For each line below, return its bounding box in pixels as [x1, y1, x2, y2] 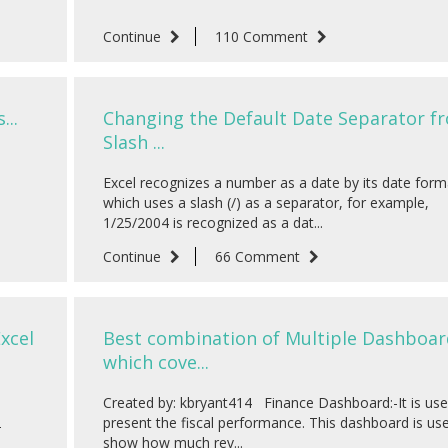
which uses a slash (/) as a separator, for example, [103, 193, 429, 213]
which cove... [103, 350, 209, 375]
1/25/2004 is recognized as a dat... [103, 213, 323, 233]
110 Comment [215, 27, 312, 47]
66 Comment [215, 247, 304, 267]
